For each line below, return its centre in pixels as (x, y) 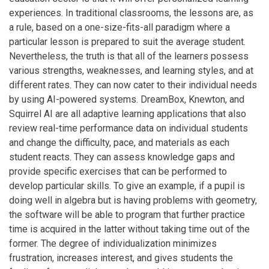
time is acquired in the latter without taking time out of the (129, 229)
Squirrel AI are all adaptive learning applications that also (128, 113)
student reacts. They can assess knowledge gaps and (122, 157)
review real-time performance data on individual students (128, 128)
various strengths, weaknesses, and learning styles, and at (131, 70)
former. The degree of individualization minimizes (113, 243)
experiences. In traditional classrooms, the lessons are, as (131, 13)
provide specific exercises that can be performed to (118, 171)
